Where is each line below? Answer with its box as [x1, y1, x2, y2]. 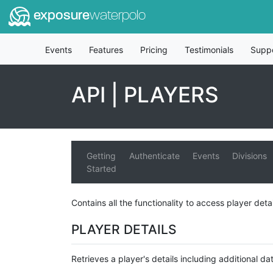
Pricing [140, 44, 168, 55]
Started [86, 163, 116, 174]
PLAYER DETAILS [71, 222, 177, 237]
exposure [30, 9, 90, 24]
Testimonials [184, 44, 233, 55]
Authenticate [129, 151, 180, 161]
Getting [86, 151, 116, 161]
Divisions [232, 151, 267, 161]
